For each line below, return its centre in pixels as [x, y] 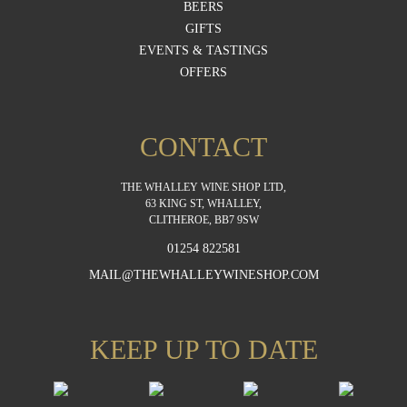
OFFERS [203, 73]
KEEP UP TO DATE [203, 350]
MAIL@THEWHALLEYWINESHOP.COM [203, 275]
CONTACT [203, 147]
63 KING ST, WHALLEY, [203, 204]
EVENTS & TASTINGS [203, 51]
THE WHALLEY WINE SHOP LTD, [203, 188]
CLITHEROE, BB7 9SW [203, 220]
